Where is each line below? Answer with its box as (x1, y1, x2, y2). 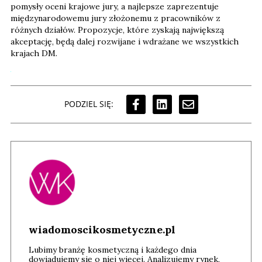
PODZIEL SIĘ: (64, 98, 113, 110)
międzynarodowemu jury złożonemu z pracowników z (11, 12, 220, 23)
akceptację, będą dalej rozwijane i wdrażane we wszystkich (11, 36, 239, 47)
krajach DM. (11, 47, 57, 58)
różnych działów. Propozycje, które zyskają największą (11, 24, 224, 35)
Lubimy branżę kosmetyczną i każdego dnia (29, 244, 196, 255)
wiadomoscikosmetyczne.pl (29, 222, 175, 236)
